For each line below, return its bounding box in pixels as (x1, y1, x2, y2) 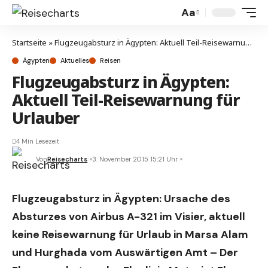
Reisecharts (47, 155, 88, 163)
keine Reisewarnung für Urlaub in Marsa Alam (12, 227, 248, 242)
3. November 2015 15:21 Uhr (92, 155, 178, 163)
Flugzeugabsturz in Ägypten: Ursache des (12, 191, 230, 206)
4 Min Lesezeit (16, 137, 59, 145)
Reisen (100, 56, 121, 65)
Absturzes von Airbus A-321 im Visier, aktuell (12, 209, 245, 224)
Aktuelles (60, 56, 89, 65)
